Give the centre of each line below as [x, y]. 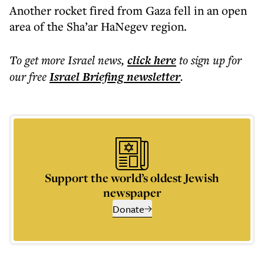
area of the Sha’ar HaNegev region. [98, 26]
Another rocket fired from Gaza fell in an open [128, 10]
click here [152, 60]
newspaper [132, 192]
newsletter [152, 77]
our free [28, 76]
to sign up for [210, 60]
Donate [128, 209]
